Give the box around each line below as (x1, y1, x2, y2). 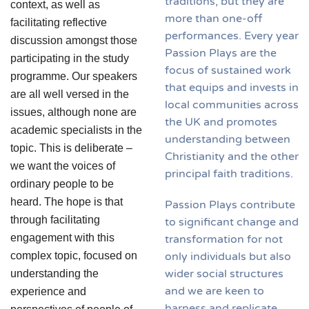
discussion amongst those (10, 34, 137, 47)
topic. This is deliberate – (10, 142, 132, 154)
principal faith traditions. (165, 166, 293, 181)
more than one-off (165, 11, 262, 26)
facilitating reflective (10, 17, 107, 29)
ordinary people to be (10, 178, 114, 190)
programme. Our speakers (10, 70, 137, 83)
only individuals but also (165, 249, 291, 263)
